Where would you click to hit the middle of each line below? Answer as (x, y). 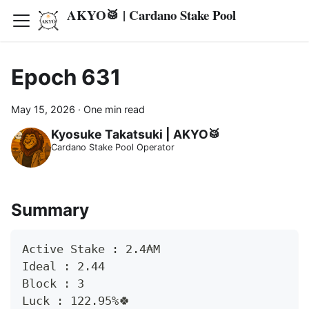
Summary (50, 210)
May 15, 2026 (43, 109)
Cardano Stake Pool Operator (112, 148)
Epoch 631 (66, 77)
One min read (114, 109)
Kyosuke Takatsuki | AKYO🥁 (136, 134)
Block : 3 (53, 284)
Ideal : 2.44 (63, 267)
